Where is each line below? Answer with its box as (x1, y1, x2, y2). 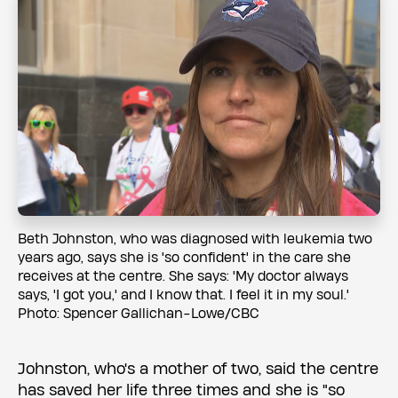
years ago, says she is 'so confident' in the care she (18, 251, 351, 266)
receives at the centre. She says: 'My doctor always (18, 270, 348, 284)
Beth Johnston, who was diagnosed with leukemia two (18, 233, 372, 247)
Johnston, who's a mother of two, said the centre (18, 362, 378, 378)
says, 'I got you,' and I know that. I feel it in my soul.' (18, 289, 353, 303)
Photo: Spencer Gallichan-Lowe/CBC (18, 307, 259, 322)
